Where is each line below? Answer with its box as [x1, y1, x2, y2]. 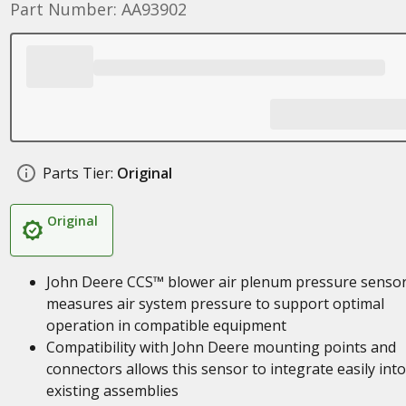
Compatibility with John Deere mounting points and [45, 337, 396, 357]
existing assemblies [45, 381, 179, 401]
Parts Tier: [42, 163, 113, 183]
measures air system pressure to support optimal [45, 294, 384, 314]
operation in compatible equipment [45, 315, 286, 335]
